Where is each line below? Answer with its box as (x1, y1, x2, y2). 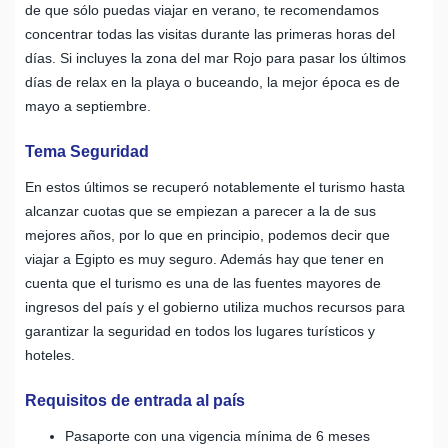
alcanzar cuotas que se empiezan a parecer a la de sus (25, 202, 376, 219)
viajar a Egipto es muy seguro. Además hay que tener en (25, 250, 384, 267)
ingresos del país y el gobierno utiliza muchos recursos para (25, 298, 405, 315)
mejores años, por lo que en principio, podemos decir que (25, 226, 390, 243)
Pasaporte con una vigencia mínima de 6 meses (65, 427, 370, 444)
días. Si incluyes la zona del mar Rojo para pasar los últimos (25, 49, 406, 66)
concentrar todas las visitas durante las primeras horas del (25, 25, 395, 42)
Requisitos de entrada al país (25, 391, 245, 409)
